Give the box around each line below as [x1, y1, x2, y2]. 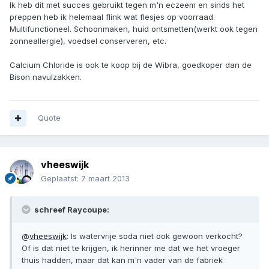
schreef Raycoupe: [32, 205, 109, 215]
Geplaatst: [41, 174, 81, 184]
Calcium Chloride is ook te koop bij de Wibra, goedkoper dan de [10, 59, 252, 70]
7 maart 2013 [81, 174, 130, 184]
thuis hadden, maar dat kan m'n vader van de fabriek [22, 255, 223, 265]
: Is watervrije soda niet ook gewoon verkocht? [67, 231, 243, 241]
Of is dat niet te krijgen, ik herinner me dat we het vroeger [22, 243, 240, 253]
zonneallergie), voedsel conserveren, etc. [10, 35, 166, 46]
